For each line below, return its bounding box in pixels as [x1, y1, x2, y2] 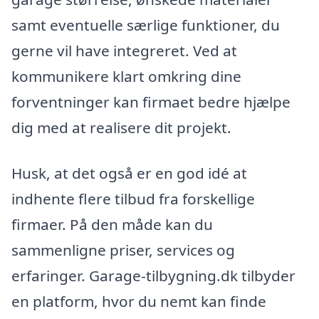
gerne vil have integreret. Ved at [11, 41, 237, 61]
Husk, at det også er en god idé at [11, 162, 247, 183]
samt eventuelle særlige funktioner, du [11, 15, 280, 35]
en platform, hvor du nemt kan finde [11, 291, 266, 311]
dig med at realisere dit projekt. [11, 117, 231, 137]
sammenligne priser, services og [11, 239, 235, 260]
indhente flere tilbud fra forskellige [11, 188, 255, 209]
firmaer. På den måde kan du [11, 214, 213, 234]
